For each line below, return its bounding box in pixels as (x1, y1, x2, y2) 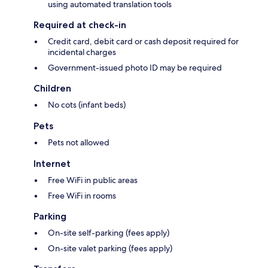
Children (33, 83, 71, 95)
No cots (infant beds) (48, 99, 126, 111)
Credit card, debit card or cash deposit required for (48, 36, 239, 47)
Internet (33, 158, 71, 170)
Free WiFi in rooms (48, 190, 116, 202)
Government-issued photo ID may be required (48, 62, 222, 74)
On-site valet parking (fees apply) (48, 243, 172, 254)
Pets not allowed (48, 137, 109, 148)
